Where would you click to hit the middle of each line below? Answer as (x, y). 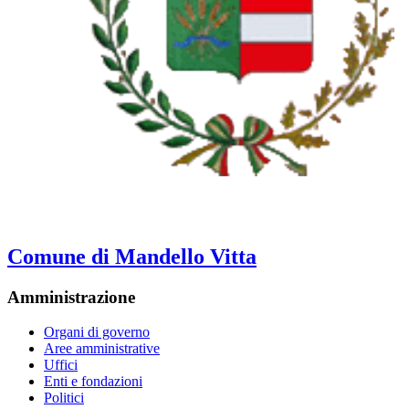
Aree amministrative (102, 349)
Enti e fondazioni (93, 382)
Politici (64, 398)
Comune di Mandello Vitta (132, 256)
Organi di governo (97, 332)
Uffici (61, 365)
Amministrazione (71, 297)
